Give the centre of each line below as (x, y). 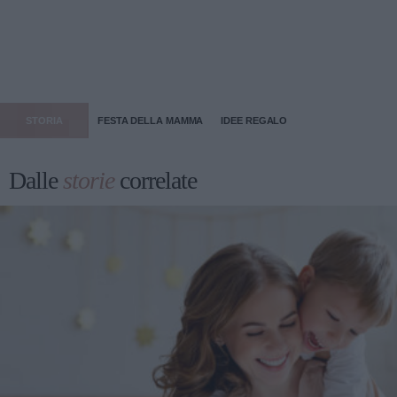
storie (89, 180)
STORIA (44, 121)
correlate (156, 180)
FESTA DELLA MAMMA (151, 121)
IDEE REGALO (254, 121)
